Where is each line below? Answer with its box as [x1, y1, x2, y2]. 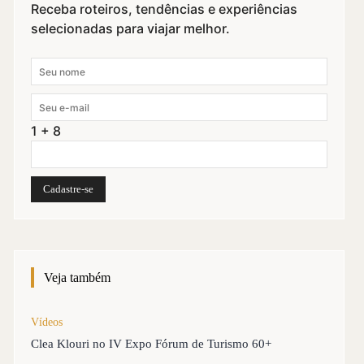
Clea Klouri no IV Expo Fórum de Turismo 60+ [31, 337, 272, 351]
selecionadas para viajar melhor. [31, 20, 231, 37]
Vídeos [31, 316, 63, 329]
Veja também [44, 271, 111, 285]
